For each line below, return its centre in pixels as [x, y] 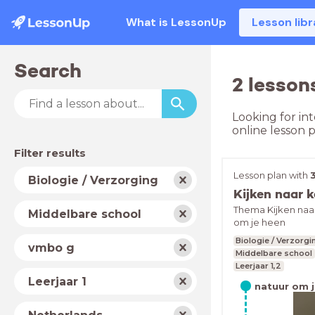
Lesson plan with [272, 175]
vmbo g [51, 247]
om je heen [259, 222]
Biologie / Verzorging [93, 180]
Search [48, 71]
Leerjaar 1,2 [259, 266]
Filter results [50, 153]
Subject [36, 173]
